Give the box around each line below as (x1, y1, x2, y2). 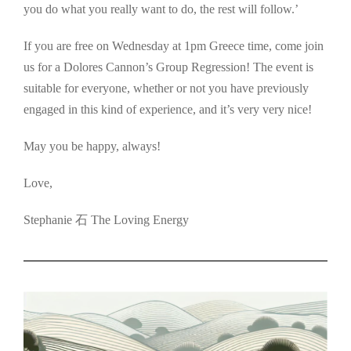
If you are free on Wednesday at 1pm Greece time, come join (24, 38, 324, 52)
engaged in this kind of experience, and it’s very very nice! (24, 102, 312, 116)
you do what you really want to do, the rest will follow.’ (24, 2, 299, 16)
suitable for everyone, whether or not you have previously (24, 81, 309, 95)
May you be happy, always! (24, 139, 161, 153)
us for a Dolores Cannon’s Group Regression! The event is (24, 60, 313, 74)
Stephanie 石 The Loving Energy (24, 212, 189, 226)
